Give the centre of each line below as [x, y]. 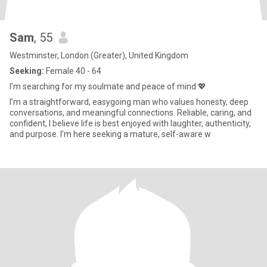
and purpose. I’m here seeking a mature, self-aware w [110, 134]
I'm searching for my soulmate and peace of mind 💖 [108, 86]
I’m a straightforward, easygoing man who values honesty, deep [129, 102]
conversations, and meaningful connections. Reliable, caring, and [131, 113]
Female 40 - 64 [73, 71]
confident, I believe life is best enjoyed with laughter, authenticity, [130, 123]
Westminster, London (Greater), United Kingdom [99, 55]
